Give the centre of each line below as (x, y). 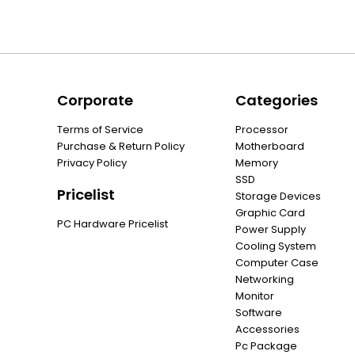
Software (259, 313)
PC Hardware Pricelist (113, 223)
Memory (257, 163)
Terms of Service (100, 130)
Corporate (95, 101)
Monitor (255, 296)
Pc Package (266, 346)
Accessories (267, 329)
